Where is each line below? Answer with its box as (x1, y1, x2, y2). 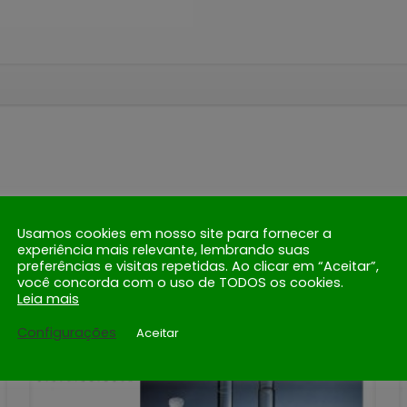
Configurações (17, 323, 116, 342)
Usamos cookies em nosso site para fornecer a (17, 223, 332, 243)
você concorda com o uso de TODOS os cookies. (17, 273, 343, 292)
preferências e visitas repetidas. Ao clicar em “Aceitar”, (17, 256, 379, 275)
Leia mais (17, 289, 79, 308)
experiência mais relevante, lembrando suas (17, 240, 310, 259)
